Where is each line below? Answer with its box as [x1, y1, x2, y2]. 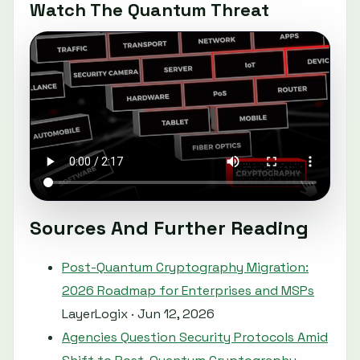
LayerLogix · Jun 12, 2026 [62, 305, 215, 322]
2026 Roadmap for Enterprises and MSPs [62, 281, 314, 299]
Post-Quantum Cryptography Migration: [62, 258, 309, 276]
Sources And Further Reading [30, 215, 309, 240]
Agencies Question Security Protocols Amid [62, 328, 328, 346]
